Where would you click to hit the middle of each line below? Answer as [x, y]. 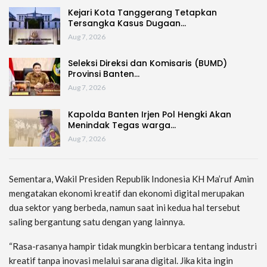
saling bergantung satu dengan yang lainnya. [97, 222]
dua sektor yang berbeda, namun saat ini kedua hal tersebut [125, 208]
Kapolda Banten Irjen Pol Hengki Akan [150, 114]
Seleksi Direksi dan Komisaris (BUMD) [148, 63]
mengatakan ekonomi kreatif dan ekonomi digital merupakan [127, 193]
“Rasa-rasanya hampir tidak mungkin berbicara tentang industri [133, 246]
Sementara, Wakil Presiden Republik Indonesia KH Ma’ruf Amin [131, 179]
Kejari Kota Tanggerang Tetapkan [142, 12]
